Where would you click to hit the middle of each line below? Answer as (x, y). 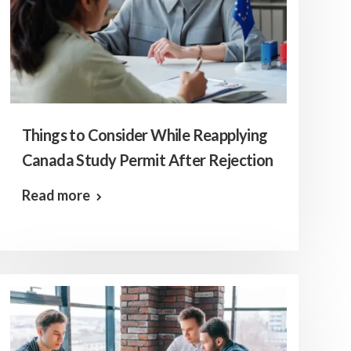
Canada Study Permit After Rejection (147, 160)
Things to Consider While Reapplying (145, 135)
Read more (56, 195)
